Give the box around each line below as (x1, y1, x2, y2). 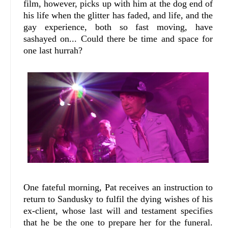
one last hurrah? (23, 45, 82, 55)
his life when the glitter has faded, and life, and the (23, 10, 213, 20)
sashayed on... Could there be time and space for (23, 33, 213, 44)
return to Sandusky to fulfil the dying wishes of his (23, 193, 213, 204)
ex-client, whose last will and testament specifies (23, 205, 213, 216)
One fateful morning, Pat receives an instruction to (23, 182, 213, 192)
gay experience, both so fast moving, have (23, 21, 213, 32)
